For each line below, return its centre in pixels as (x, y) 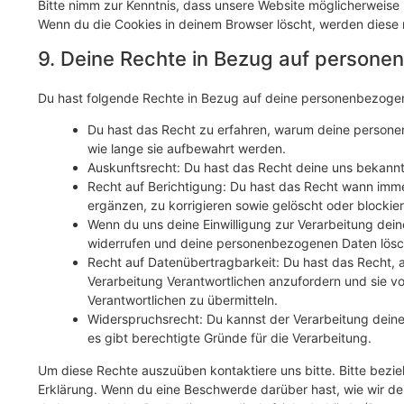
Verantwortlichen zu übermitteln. (183, 299)
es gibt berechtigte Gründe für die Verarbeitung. (230, 337)
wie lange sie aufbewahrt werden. (187, 148)
